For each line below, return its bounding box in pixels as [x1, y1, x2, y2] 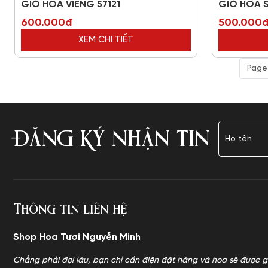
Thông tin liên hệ [13, 199, 127, 218]
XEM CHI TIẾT [78, 35, 133, 45]
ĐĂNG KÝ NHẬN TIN [13, 123, 209, 154]
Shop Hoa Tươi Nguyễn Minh [13, 232, 141, 242]
